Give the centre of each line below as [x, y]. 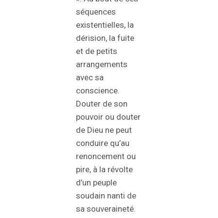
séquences [96, 12]
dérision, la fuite [105, 38]
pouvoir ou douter [108, 117]
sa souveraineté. [106, 209]
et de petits [97, 51]
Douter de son [102, 104]
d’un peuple [96, 183]
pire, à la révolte [104, 170]
